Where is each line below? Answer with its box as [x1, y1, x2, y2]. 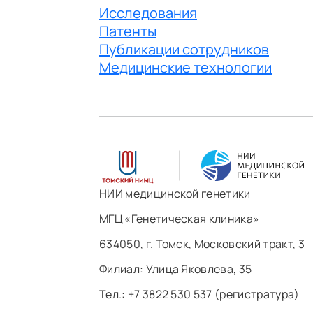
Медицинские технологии [99, 57, 272, 77]
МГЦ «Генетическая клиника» [99, 210, 260, 226]
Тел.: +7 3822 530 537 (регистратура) [99, 286, 300, 302]
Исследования [99, 3, 197, 22]
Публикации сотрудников [99, 39, 269, 59]
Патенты [99, 21, 156, 41]
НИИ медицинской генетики [99, 185, 251, 201]
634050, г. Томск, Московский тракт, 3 [99, 235, 305, 252]
